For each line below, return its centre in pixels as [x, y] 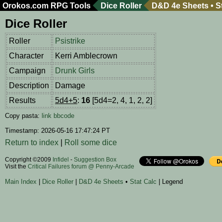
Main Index [21, 182]
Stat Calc [143, 182]
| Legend [170, 182]
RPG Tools [71, 6]
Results [22, 101]
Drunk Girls [75, 71]
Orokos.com [26, 6]
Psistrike [70, 41]
